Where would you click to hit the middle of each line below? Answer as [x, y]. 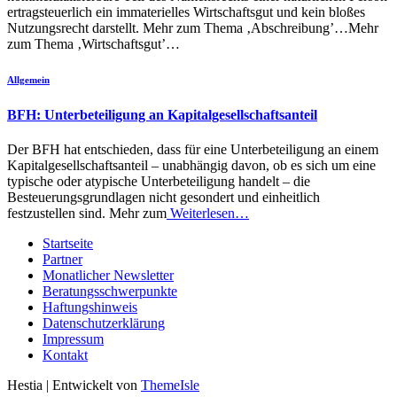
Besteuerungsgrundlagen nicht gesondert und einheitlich [163, 197]
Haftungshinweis [90, 307]
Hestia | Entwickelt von [74, 385]
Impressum [73, 339]
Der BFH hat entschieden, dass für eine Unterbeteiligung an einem [193, 149]
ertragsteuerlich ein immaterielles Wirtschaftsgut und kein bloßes [186, 12]
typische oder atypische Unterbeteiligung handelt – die [159, 181]
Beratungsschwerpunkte [110, 291]
